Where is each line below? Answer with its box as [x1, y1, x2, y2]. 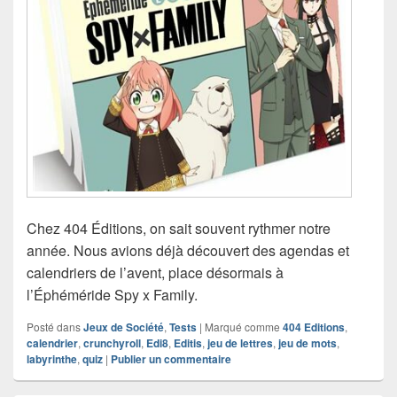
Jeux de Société [83, 318, 164, 335]
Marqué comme [205, 318, 280, 334]
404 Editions [283, 318, 345, 335]
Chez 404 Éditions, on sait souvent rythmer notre [27, 217, 331, 238]
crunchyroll [83, 334, 141, 351]
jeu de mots [278, 334, 337, 351]
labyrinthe [27, 350, 77, 367]
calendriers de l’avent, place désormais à [27, 261, 284, 283]
